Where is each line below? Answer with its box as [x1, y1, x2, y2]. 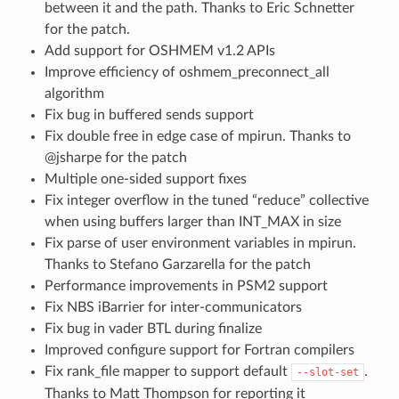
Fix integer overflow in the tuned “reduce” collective [44, 192, 369, 208]
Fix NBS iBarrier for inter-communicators [44, 299, 302, 314]
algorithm [44, 85, 104, 101]
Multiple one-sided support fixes [44, 171, 247, 186]
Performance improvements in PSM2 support [44, 278, 328, 293]
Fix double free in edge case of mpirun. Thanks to [44, 128, 351, 143]
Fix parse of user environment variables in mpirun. [44, 235, 356, 250]
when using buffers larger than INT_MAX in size [44, 214, 341, 229]
